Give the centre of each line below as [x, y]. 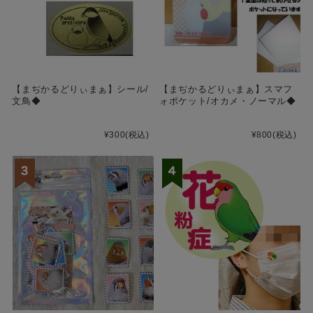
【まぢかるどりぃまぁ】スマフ [226, 89]
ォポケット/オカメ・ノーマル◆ [228, 101]
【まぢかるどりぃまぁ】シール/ [81, 89]
